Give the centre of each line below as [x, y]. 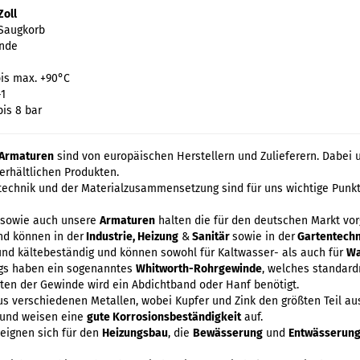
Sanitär [211, 237]
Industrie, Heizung [131, 237]
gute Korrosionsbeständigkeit [164, 317]
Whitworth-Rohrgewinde [199, 269]
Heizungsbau [135, 333]
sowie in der [264, 237]
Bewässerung [228, 333]
